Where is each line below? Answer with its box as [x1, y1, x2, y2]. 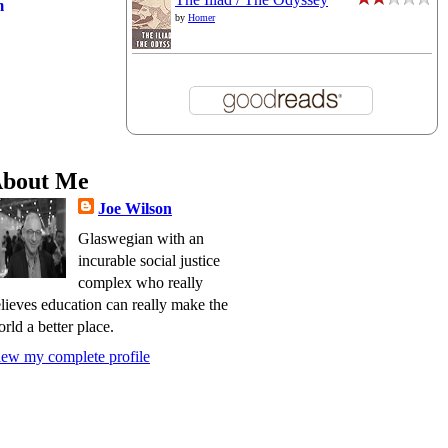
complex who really [78, 274, 203, 291]
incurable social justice [78, 252, 220, 269]
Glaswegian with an [78, 230, 204, 247]
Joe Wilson [98, 200, 172, 217]
